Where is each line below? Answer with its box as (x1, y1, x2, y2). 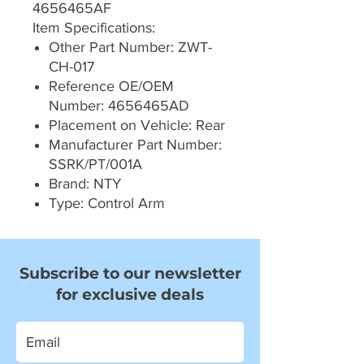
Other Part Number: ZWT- (49, 39, 212, 56)
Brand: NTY (49, 175, 121, 193)
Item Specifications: (32, 19, 155, 37)
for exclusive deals (56, 285, 204, 305)
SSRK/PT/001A (49, 156, 142, 173)
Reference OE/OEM (49, 78, 174, 95)
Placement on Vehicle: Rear (49, 117, 225, 134)
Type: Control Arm (49, 195, 165, 212)
